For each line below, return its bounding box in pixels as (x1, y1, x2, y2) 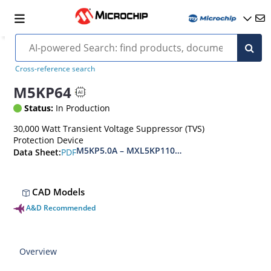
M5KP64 (13, 82, 72, 102)
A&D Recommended (26, 203, 96, 213)
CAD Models (30, 186, 85, 198)
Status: (24, 102, 54, 114)
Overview (19, 246, 57, 257)
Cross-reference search (15, 64, 95, 74)
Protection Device (13, 134, 84, 146)
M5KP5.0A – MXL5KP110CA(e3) (76, 145, 201, 156)
